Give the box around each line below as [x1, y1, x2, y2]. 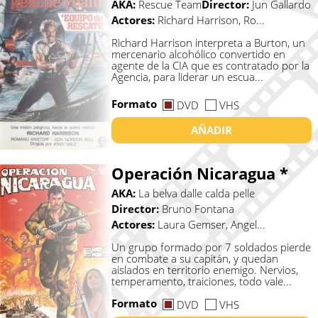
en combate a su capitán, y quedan [111, 251, 278, 266]
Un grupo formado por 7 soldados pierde [111, 240, 311, 255]
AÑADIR [190, 123, 232, 138]
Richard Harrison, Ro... [157, 12, 265, 27]
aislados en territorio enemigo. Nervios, [111, 263, 298, 278]
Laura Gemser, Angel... [157, 217, 265, 232]
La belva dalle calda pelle [138, 186, 255, 201]
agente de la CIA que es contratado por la [111, 57, 309, 72]
